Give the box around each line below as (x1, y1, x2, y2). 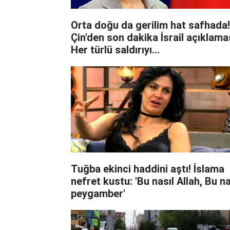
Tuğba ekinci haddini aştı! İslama (71, 162, 224, 175)
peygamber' (71, 187, 125, 200)
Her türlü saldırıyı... (71, 43, 160, 56)
